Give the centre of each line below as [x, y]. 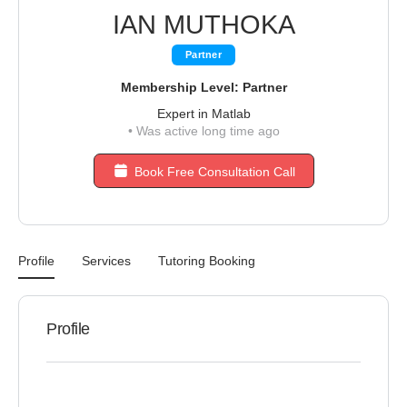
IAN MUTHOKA [203, 25]
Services [106, 261]
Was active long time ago [206, 131]
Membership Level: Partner [203, 87]
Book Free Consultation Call [214, 172]
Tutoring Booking [207, 261]
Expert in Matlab [203, 114]
